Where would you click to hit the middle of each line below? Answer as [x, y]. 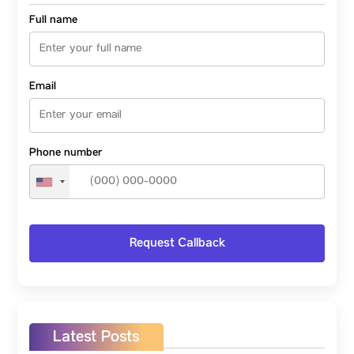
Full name [53, 20]
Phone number [66, 153]
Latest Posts [96, 337]
